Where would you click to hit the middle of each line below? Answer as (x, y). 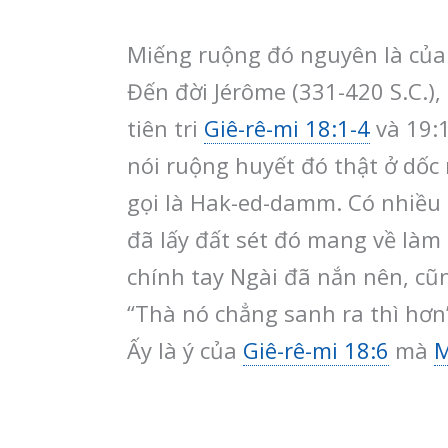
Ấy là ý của (185, 349)
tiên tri (165, 127)
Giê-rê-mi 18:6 (316, 349)
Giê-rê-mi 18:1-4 (287, 127)
